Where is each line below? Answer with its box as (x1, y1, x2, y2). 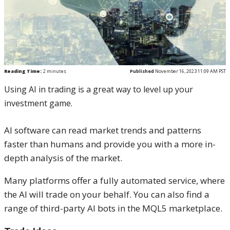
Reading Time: (4, 67, 42, 74)
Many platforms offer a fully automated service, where (4, 174, 225, 186)
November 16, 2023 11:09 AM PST (154, 67, 226, 74)
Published (130, 67, 154, 74)
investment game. (4, 97, 72, 109)
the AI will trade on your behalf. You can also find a (4, 188, 209, 200)
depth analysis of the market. (4, 151, 122, 164)
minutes (46, 67, 66, 74)
